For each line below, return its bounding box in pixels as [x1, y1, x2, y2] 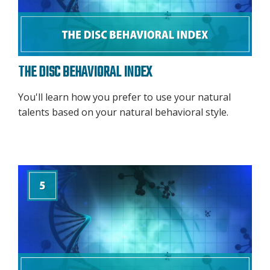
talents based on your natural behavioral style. [18, 105, 228, 119]
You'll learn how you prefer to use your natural [18, 90, 231, 104]
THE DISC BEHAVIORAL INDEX [18, 61, 152, 85]
